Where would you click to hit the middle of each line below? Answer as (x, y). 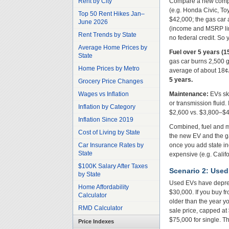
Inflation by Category (107, 107)
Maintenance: (189, 94)
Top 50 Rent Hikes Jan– (111, 14)
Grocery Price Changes (111, 81)
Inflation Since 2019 (106, 120)
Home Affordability (104, 187)
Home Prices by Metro (109, 68)
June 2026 (93, 22)
